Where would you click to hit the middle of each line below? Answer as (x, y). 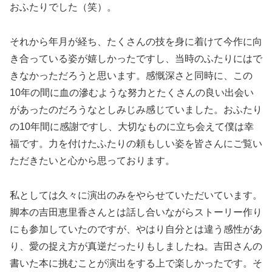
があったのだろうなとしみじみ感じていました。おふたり (136, 110)
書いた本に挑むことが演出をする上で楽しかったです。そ (136, 263)
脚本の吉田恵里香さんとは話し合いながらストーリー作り (136, 212)
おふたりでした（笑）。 (63, 7)
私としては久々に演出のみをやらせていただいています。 (136, 195)
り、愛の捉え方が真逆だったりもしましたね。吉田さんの (136, 246)
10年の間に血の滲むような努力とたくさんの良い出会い (132, 93)
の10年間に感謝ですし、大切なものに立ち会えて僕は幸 (132, 127)
